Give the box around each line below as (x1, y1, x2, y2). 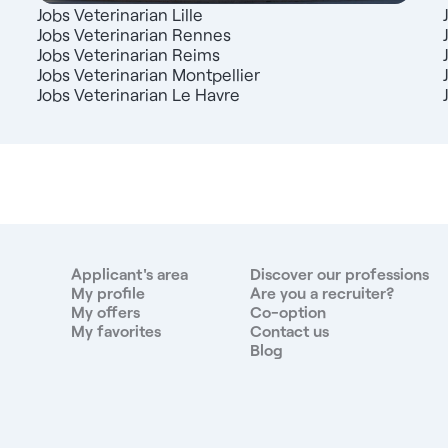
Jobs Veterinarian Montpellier (37, 64, 261, 85)
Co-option (249, 302, 326, 322)
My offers (70, 302, 140, 322)
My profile (70, 283, 145, 303)
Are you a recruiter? (249, 283, 394, 303)
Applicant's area (70, 264, 188, 284)
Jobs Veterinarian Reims (37, 44, 221, 65)
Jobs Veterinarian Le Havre (37, 84, 241, 105)
